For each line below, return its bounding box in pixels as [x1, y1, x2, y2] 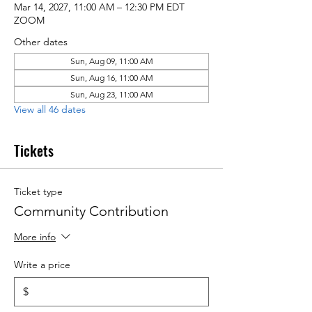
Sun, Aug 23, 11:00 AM [70, 89, 153, 100]
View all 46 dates [14, 103, 86, 116]
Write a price [14, 258, 70, 272]
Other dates [14, 36, 68, 49]
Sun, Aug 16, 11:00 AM [70, 72, 153, 84]
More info [14, 231, 56, 244]
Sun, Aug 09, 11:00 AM [70, 56, 153, 67]
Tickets [14, 140, 54, 162]
